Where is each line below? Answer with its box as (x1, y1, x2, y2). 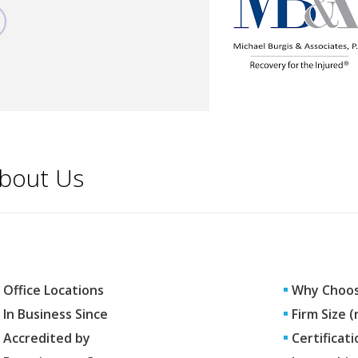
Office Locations (3, 281, 104, 299)
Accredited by (3, 329, 90, 347)
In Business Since (3, 305, 108, 323)
